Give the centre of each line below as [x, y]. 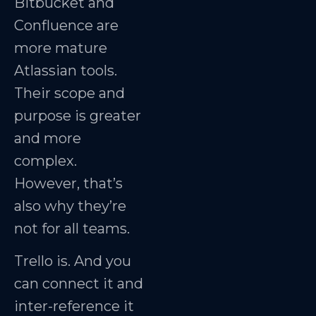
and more [48, 138]
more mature [61, 48]
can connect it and [79, 284]
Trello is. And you [73, 261]
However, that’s [68, 183]
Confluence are [66, 25]
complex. [45, 160]
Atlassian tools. [66, 70]
